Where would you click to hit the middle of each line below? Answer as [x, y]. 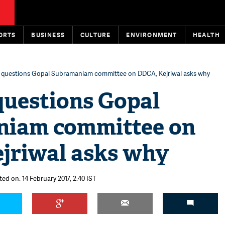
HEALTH [206, 35]
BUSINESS [48, 35]
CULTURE [96, 35]
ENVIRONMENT [152, 35]
